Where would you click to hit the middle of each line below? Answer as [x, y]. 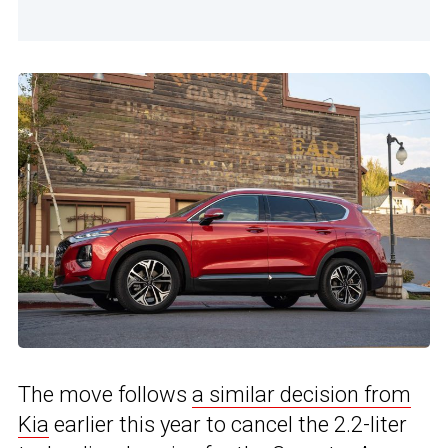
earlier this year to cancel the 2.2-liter [228, 424]
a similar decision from [301, 394]
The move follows [105, 394]
